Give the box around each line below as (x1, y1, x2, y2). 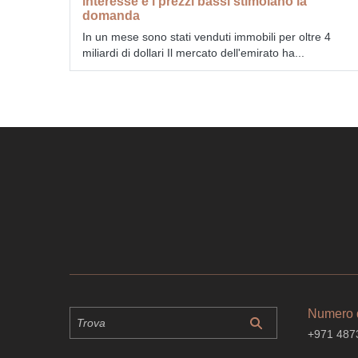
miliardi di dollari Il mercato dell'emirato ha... (82, 46, 304, 59)
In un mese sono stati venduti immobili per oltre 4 (82, 30, 331, 43)
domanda (82, 8, 140, 22)
